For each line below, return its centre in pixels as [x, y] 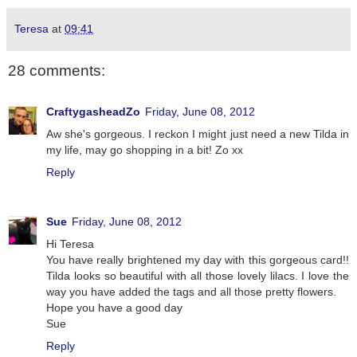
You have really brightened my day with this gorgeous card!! [198, 260]
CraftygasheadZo [93, 112]
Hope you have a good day [114, 308]
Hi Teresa [70, 244]
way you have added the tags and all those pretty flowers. [191, 292]
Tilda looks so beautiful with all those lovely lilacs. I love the [198, 276]
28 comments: [57, 70]
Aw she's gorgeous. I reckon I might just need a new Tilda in [198, 134]
